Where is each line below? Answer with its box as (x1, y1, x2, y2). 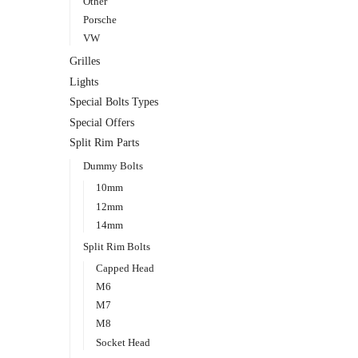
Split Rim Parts (70, 137, 139, 149)
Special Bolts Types (70, 96, 158, 109)
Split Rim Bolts (82, 240, 150, 253)
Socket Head (96, 336, 151, 348)
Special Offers (70, 116, 134, 129)
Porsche (82, 14, 117, 26)
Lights (70, 75, 98, 88)
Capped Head (96, 261, 155, 274)
